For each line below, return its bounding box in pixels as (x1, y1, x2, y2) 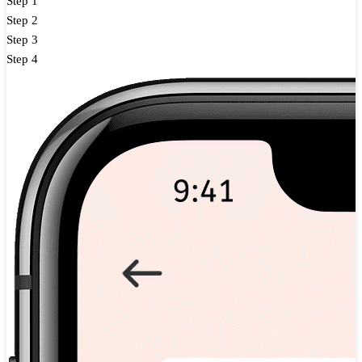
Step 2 (6, 13, 38, 27)
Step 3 (6, 32, 38, 46)
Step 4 (6, 52, 38, 65)
